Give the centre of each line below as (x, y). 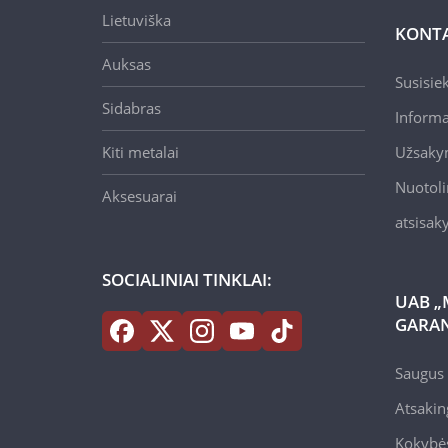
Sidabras (131, 107)
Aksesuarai (139, 195)
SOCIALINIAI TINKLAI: (187, 279)
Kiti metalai (140, 151)
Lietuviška (136, 19)
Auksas (126, 63)
